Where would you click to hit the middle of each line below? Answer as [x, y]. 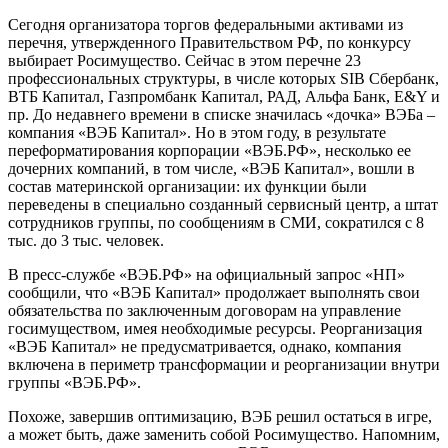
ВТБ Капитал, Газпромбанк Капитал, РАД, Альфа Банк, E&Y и [224, 96]
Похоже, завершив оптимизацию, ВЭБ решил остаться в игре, [220, 416]
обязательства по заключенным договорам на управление [204, 310]
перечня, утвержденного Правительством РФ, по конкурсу [209, 42]
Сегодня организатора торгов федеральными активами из [205, 24]
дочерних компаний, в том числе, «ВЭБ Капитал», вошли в [211, 168]
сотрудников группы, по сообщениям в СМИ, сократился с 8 [216, 222]
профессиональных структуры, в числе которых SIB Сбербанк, [223, 78]
